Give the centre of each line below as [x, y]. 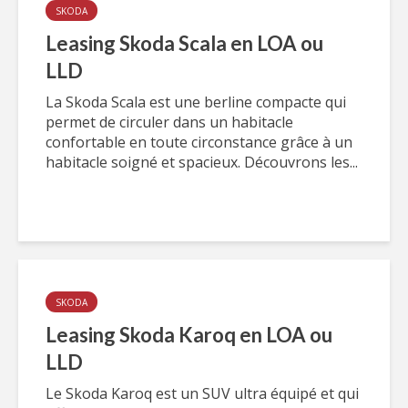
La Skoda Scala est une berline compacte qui [196, 102]
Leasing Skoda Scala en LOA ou [184, 43]
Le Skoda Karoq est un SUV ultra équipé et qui [202, 393]
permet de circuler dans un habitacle [169, 122]
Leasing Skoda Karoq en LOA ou [189, 335]
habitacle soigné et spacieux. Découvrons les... [202, 162]
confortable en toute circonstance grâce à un [199, 142]
